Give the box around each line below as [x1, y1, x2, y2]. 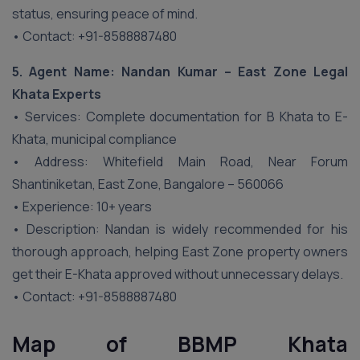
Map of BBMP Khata [12, 329, 348, 358]
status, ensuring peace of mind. [12, 5, 198, 22]
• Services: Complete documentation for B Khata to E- [12, 108, 348, 125]
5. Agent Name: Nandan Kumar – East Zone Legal [12, 63, 348, 80]
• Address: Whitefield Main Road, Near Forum [12, 153, 348, 170]
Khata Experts [12, 85, 101, 103]
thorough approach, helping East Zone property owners [12, 243, 348, 260]
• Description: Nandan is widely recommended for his [12, 220, 348, 238]
